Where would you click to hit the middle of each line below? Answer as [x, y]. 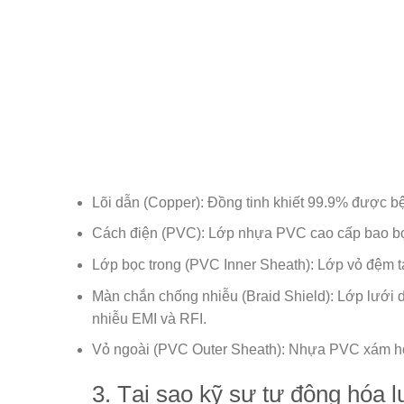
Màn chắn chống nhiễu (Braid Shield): [213, 296]
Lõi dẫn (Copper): [148, 202]
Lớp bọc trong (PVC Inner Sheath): [203, 264]
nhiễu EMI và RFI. [149, 318]
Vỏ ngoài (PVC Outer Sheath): [188, 350]
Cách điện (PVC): [148, 234]
